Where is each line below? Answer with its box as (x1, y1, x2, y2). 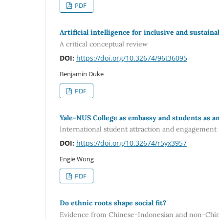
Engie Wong (60, 154, 94, 164)
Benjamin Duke (60, 69, 104, 78)
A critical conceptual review (60, 39, 148, 48)
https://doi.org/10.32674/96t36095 (76, 53, 187, 63)
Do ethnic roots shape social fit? (60, 198, 166, 208)
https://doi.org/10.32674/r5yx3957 (76, 138, 187, 148)
